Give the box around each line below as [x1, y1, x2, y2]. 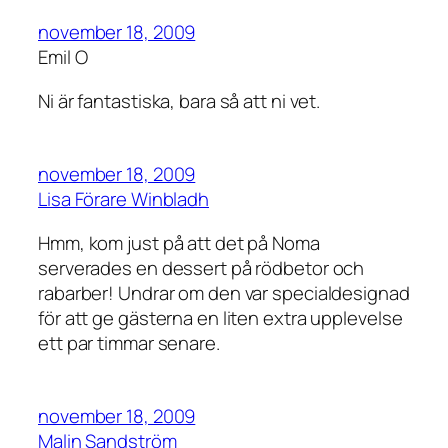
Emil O [38, 44, 88, 71]
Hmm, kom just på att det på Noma [38, 229, 320, 256]
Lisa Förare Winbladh [38, 186, 209, 213]
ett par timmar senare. [38, 329, 220, 356]
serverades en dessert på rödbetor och [38, 254, 365, 281]
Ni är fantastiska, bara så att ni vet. [38, 87, 321, 114]
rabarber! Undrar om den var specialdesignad [38, 279, 410, 306]
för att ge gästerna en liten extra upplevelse [38, 304, 403, 331]
